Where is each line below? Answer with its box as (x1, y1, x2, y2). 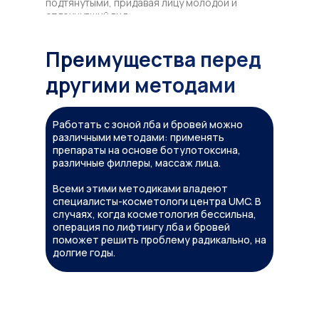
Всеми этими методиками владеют (53, 181, 228, 195)
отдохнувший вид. (46, 8, 130, 22)
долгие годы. (53, 245, 115, 259)
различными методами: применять (53, 130, 224, 144)
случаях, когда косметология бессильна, (53, 206, 256, 221)
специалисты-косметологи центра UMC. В (53, 194, 261, 208)
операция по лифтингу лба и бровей (53, 219, 230, 234)
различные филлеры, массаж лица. (53, 155, 221, 169)
